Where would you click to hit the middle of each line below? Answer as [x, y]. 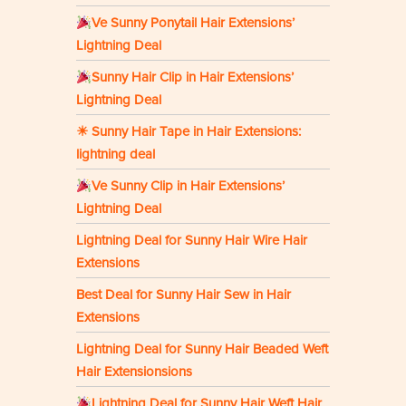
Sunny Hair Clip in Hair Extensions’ [193, 77]
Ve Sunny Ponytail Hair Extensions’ [193, 23]
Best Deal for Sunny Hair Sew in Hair [184, 295]
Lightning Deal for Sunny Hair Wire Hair [192, 241]
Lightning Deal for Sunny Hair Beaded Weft [202, 349]
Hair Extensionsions [134, 372]
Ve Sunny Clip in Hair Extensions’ [188, 186]
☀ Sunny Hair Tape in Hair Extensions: [188, 132]
